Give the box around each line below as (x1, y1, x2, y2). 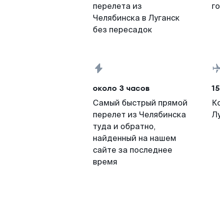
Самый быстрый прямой (93, 98, 188, 108)
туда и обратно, (93, 121, 156, 132)
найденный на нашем (93, 133, 176, 143)
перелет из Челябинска (93, 110, 186, 120)
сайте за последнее (93, 145, 172, 155)
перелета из (93, 1, 142, 11)
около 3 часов (93, 82, 150, 94)
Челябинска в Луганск (93, 13, 180, 23)
